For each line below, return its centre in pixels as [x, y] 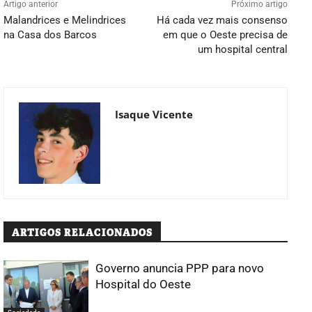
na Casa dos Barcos [50, 34]
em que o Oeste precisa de [225, 34]
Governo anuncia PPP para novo [180, 268]
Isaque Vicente [154, 114]
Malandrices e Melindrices [65, 20]
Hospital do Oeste [143, 284]
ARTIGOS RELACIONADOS [82, 232]
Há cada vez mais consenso [222, 20]
